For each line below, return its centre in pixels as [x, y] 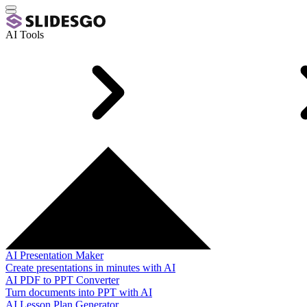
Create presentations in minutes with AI [90, 268]
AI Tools [25, 35]
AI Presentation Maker [54, 255]
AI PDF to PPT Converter [62, 280]
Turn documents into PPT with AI [79, 292]
